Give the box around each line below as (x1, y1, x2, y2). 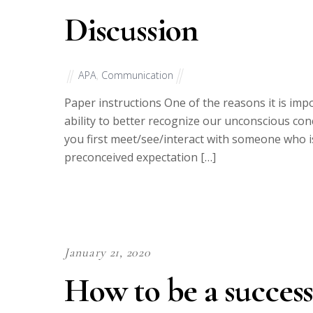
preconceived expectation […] (64, 150, 216, 166)
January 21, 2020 (64, 244, 151, 260)
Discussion (64, 9, 198, 50)
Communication (101, 68, 173, 82)
